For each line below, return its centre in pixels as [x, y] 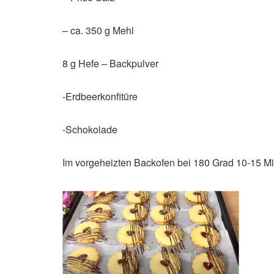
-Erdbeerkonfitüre [100, 96]
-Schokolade [90, 129]
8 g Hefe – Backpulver [110, 63]
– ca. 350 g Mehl [98, 30]
